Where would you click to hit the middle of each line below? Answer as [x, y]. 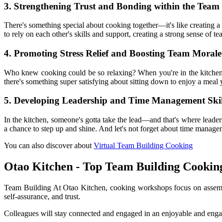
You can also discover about [49, 146]
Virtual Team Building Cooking [143, 146]
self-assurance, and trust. [42, 196]
